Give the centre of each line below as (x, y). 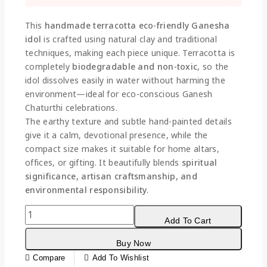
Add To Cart (188, 220)
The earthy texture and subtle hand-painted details (128, 121)
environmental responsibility (86, 190)
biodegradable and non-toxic (135, 66)
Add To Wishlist (121, 257)
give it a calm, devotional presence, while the (117, 135)
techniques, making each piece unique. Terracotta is (130, 52)
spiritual (199, 162)
